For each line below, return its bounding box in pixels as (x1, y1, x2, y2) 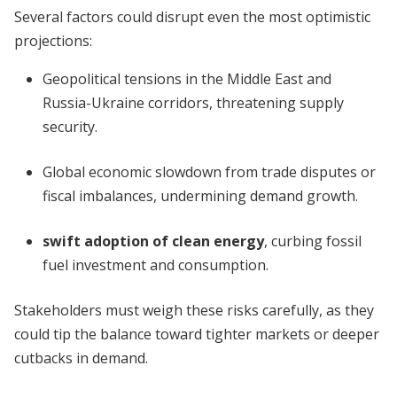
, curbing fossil (264, 231, 362, 251)
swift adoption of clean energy (43, 231, 264, 251)
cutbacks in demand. (14, 348, 148, 368)
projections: (14, 31, 92, 51)
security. (43, 117, 97, 136)
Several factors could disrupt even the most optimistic (14, 7, 370, 27)
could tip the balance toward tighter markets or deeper (14, 324, 379, 344)
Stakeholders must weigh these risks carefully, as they (14, 300, 374, 320)
